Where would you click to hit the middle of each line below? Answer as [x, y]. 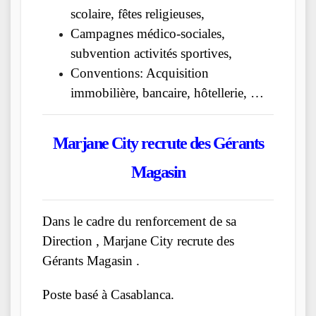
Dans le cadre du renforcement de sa [139, 221]
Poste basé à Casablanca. [108, 295]
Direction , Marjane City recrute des [138, 241]
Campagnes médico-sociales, [148, 33]
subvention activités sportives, [151, 53]
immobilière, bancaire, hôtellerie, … [167, 92]
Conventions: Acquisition [140, 73]
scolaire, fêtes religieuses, [138, 13]
